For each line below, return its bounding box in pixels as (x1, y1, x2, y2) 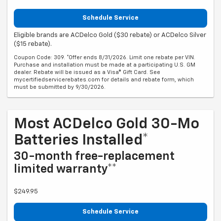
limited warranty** (14, 163, 117, 175)
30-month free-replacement (14, 150, 175, 162)
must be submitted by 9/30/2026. (14, 84, 106, 90)
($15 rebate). (14, 40, 52, 47)
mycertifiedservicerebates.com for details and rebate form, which (14, 76, 194, 82)
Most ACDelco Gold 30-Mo (14, 116, 199, 132)
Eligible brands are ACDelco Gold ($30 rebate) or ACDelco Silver (14, 32, 206, 38)
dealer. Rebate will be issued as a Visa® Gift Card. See (14, 69, 160, 75)
